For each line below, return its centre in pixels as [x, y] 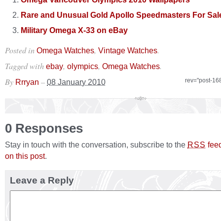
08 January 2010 [76, 82]
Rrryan [27, 82]
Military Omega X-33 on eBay [74, 30]
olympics [83, 66]
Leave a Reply [42, 180]
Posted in [21, 50]
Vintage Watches [128, 50]
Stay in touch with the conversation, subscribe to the [96, 145]
